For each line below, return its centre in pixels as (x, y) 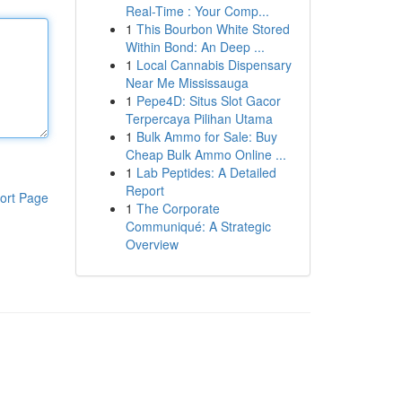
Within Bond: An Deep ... (195, 47)
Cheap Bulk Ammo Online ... (205, 154)
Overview (152, 244)
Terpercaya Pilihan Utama (199, 118)
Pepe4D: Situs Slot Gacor (208, 100)
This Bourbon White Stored (213, 29)
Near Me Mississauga (187, 83)
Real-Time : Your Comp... (197, 11)
